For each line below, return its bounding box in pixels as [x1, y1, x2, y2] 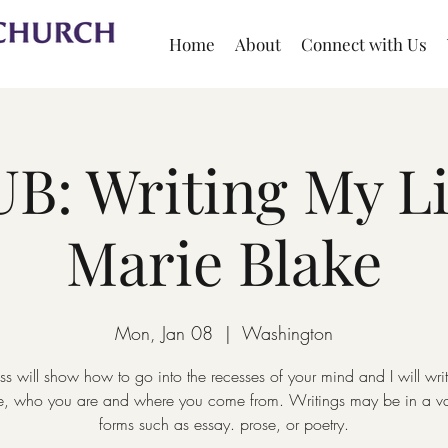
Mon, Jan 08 [115, 321, 213, 345]
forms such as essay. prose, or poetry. [99, 413, 349, 435]
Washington [242, 321, 333, 345]
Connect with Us [300, 33, 427, 55]
